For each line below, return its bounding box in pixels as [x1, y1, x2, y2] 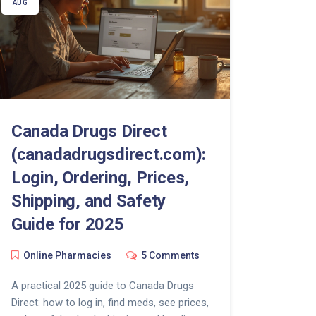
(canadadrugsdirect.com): [11, 145, 207, 165]
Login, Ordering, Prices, [11, 168, 190, 188]
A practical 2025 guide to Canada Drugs [11, 279, 194, 293]
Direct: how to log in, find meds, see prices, [11, 296, 209, 310]
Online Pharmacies [23, 250, 111, 262]
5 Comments [140, 250, 200, 262]
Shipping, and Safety [11, 191, 166, 212]
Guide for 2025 [11, 214, 124, 235]
